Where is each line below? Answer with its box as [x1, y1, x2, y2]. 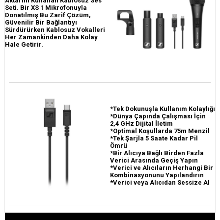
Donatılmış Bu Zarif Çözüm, [5, 11, 91, 19]
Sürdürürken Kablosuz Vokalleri [5, 26, 105, 33]
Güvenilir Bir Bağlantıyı [5, 18, 77, 26]
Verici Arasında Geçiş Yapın [110, 156, 198, 164]
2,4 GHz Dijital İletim [110, 119, 173, 127]
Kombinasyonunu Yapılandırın [110, 171, 204, 179]
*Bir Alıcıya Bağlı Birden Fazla [110, 149, 204, 157]
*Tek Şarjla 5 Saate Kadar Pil [110, 134, 198, 142]
